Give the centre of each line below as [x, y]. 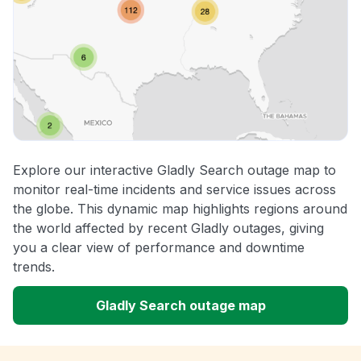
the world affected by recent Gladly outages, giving [168, 228]
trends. [34, 267]
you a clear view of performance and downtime [159, 248]
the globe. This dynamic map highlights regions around [180, 209]
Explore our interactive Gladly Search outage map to [174, 170]
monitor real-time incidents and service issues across [174, 190]
